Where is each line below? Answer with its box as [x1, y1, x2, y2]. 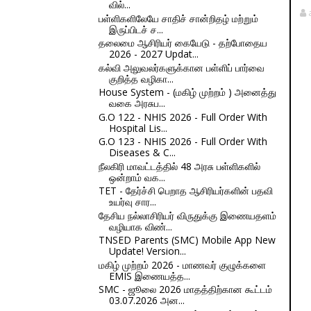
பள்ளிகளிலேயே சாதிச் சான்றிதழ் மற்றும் [98, 11, 258, 25]
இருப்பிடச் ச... [108, 22, 163, 36]
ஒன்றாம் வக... [108, 170, 165, 184]
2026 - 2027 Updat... [108, 47, 199, 60]
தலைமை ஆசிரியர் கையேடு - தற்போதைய [98, 36, 267, 49]
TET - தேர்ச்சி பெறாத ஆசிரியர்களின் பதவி [98, 184, 273, 197]
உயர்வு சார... [108, 195, 156, 208]
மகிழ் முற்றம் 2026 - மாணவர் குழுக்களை [98, 258, 266, 271]
